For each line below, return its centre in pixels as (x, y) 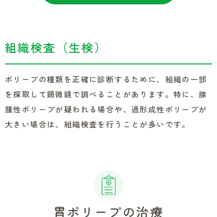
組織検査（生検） (56, 47)
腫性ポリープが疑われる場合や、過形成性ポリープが (106, 109)
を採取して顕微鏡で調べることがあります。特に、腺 (106, 94)
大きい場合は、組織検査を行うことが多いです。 (98, 124)
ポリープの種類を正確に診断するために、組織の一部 (106, 79)
